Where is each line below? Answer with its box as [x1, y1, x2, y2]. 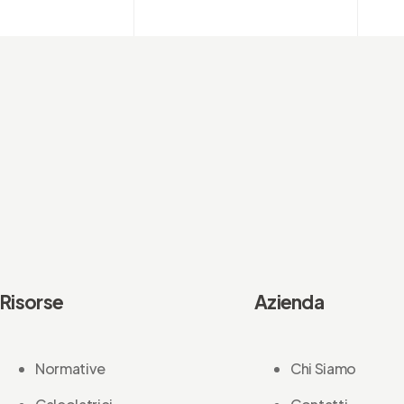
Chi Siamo [289, 359, 357, 379]
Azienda [253, 289, 325, 315]
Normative [34, 359, 106, 379]
